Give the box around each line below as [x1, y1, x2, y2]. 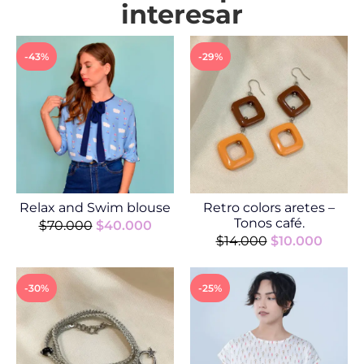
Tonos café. [233, 214, 305, 231]
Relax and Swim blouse [19, 199, 171, 215]
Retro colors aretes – [203, 199, 335, 215]
